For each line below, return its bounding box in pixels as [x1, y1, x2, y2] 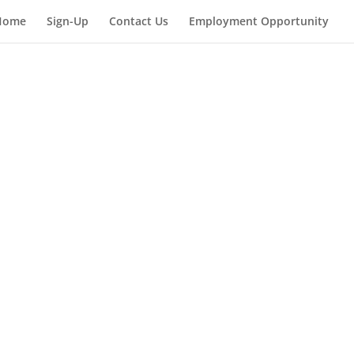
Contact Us [109, 13, 168, 28]
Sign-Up [47, 13, 88, 28]
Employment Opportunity [189, 13, 329, 28]
